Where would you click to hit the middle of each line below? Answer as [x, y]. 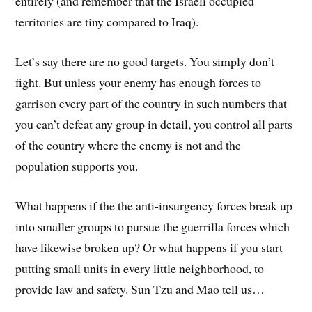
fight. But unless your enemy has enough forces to [139, 82]
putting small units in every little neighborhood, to [140, 268]
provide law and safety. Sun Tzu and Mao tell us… [140, 289]
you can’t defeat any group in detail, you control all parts [154, 124]
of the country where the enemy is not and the [128, 145]
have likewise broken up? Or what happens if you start [149, 247]
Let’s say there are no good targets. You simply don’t [145, 61]
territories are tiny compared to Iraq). [107, 22]
